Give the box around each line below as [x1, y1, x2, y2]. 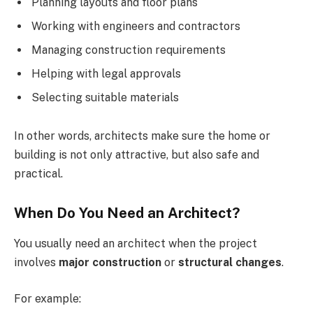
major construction [59, 256, 161, 270]
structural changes [178, 256, 282, 270]
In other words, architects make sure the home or [14, 129, 270, 143]
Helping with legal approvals [31, 66, 181, 80]
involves [14, 256, 59, 270]
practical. [14, 167, 63, 181]
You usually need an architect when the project [14, 237, 257, 251]
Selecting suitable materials [31, 90, 179, 104]
